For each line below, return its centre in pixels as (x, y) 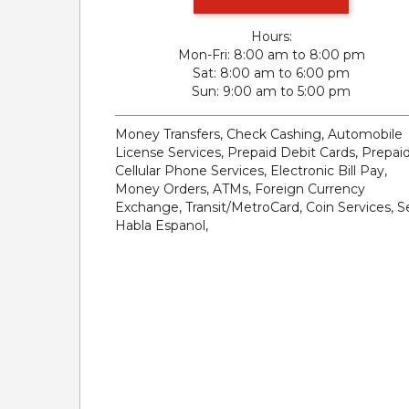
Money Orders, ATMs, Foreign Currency (240, 189)
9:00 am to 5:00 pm (287, 91)
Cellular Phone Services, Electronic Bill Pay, (251, 171)
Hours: (271, 37)
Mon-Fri (202, 55)
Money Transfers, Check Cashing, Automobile (259, 134)
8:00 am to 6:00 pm (285, 73)
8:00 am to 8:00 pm (299, 55)
